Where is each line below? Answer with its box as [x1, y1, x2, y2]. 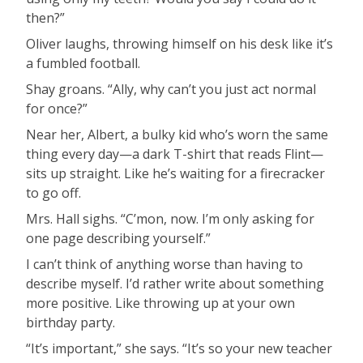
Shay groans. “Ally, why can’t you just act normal [26, 79, 316, 98]
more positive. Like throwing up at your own [26, 293, 295, 312]
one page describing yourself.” [26, 228, 211, 247]
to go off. [26, 183, 81, 202]
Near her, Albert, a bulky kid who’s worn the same [26, 125, 328, 143]
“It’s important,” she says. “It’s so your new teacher [26, 339, 332, 357]
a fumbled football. [26, 53, 140, 72]
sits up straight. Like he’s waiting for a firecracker [26, 164, 325, 182]
